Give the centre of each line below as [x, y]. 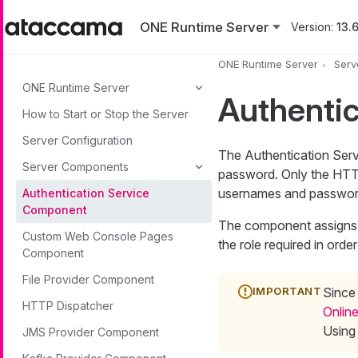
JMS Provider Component [91, 332]
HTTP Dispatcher [68, 306]
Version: [312, 27]
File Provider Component [88, 279]
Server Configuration [78, 140]
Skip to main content [62, 10]
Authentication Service [86, 193]
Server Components [76, 167]
